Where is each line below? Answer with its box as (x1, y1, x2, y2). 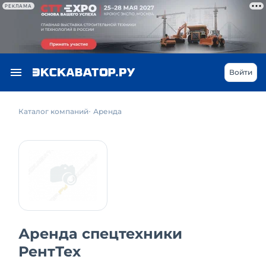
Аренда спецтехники (18, 225, 182, 243)
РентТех (18, 243, 81, 261)
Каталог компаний (18, 107, 88, 116)
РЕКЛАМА (5, 3, 32, 9)
